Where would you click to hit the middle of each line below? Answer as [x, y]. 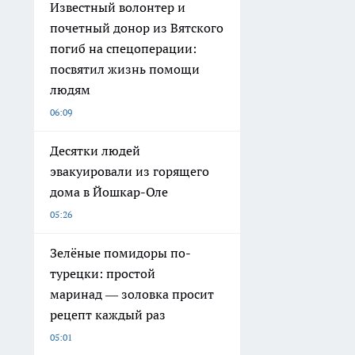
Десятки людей [95, 151]
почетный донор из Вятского [137, 28]
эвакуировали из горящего [130, 172]
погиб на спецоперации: [123, 49]
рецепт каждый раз [108, 315]
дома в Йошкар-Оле [109, 192]
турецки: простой [103, 274]
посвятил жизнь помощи [125, 69]
